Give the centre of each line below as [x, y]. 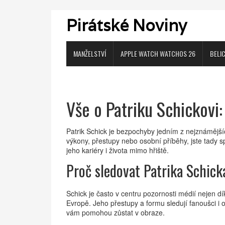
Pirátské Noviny [127, 25]
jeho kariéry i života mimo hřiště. [118, 150]
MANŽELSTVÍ [90, 53]
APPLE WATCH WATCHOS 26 [158, 53]
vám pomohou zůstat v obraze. [116, 212]
